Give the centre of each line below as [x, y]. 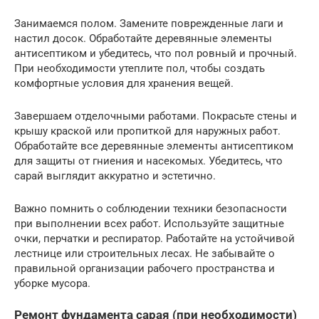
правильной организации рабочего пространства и [145, 268]
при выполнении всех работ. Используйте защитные [149, 224]
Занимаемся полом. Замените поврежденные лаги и [149, 23]
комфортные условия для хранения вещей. [124, 83]
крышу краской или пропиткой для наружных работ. [147, 131]
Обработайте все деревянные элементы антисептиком [154, 146]
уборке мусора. [52, 283]
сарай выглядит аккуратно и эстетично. [115, 176]
